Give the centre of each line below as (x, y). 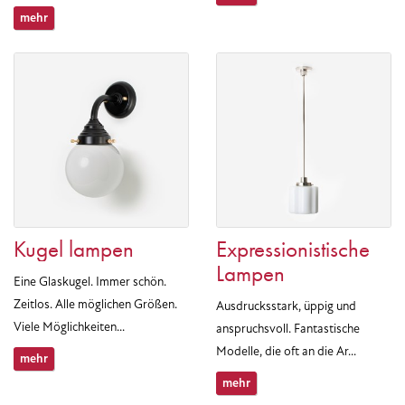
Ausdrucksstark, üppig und (286, 306)
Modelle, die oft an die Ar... (286, 351)
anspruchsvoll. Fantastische (288, 329)
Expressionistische (293, 249)
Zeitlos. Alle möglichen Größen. (95, 304)
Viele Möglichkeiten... (69, 327)
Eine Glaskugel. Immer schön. (90, 282)
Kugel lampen (74, 249)
